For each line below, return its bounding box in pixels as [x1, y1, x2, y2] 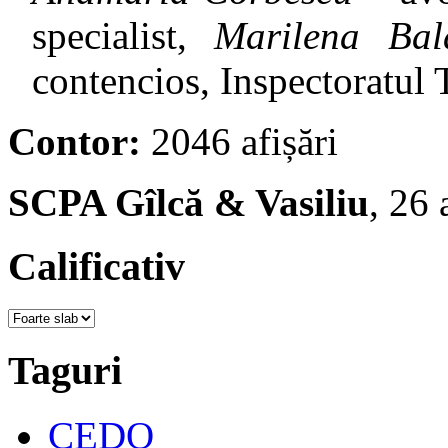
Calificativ [8, 244, 185, 290]
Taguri [8, 347, 122, 393]
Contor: [8, 119, 141, 163]
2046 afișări [141, 119, 338, 163]
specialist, [32, 13, 215, 57]
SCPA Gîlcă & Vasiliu [8, 180, 369, 224]
